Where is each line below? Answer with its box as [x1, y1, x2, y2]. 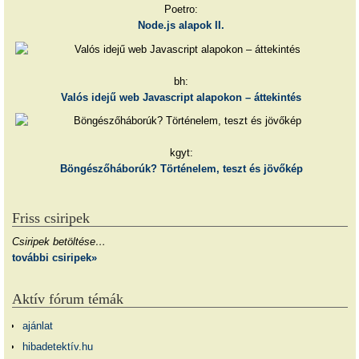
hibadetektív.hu [22, 340, 93, 353]
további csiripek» [12, 251, 97, 264]
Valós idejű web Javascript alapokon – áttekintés [61, 91, 302, 103]
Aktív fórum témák [12, 291, 123, 308]
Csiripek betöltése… [12, 235, 106, 248]
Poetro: [164, 2, 199, 15]
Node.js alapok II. [138, 18, 225, 31]
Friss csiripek [12, 210, 90, 227]
